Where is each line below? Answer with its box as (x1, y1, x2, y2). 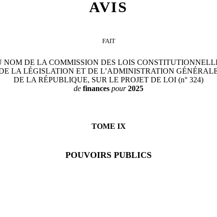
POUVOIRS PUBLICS (65, 150, 152, 160)
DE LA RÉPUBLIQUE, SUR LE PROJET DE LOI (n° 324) (14, 76, 203, 84)
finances (81, 84, 111, 93)
